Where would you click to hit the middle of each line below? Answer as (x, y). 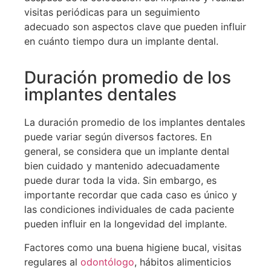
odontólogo (107, 262)
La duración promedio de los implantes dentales (135, 122)
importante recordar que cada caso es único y (131, 195)
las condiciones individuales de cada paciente (129, 210)
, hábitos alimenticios (183, 262)
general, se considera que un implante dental (127, 152)
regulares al (52, 262)
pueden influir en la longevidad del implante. (126, 224)
